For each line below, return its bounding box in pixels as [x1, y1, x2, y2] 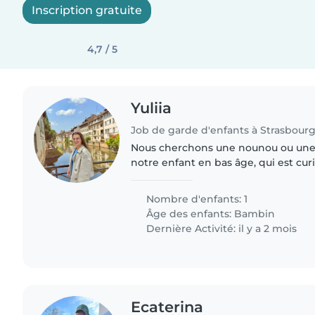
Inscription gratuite [32, 4, 142, 17]
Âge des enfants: [143, 207, 235, 220]
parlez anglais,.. [131, 185, 207, 198]
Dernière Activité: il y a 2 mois [143, 221, 297, 235]
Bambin [234, 207, 276, 220]
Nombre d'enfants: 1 [143, 192, 248, 205]
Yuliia [131, 99, 172, 117]
